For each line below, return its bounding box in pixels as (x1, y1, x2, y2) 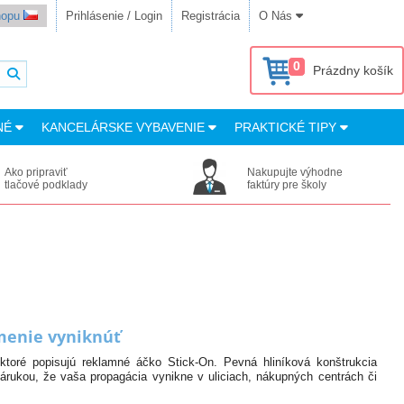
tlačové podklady (5, 179, 88, 191)
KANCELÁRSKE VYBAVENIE (41, 120, 208, 134)
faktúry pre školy (247, 179, 327, 191)
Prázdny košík (313, 63, 393, 78)
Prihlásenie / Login (66, 9, 162, 23)
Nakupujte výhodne (247, 166, 344, 179)
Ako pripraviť (5, 166, 69, 179)
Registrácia (181, 9, 240, 23)
